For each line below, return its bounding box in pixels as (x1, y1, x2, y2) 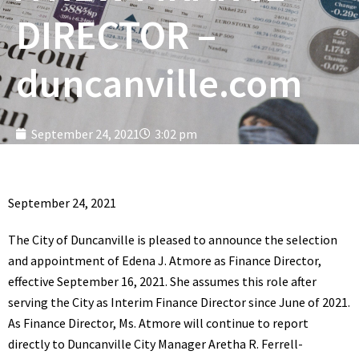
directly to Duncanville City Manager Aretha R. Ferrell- (8, 336, 303, 352)
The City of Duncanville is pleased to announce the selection (8, 232, 337, 248)
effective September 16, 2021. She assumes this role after (8, 273, 317, 289)
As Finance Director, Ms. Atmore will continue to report (8, 315, 309, 331)
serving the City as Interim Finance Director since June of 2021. (8, 294, 350, 310)
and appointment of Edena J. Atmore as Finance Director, (8, 252, 321, 268)
